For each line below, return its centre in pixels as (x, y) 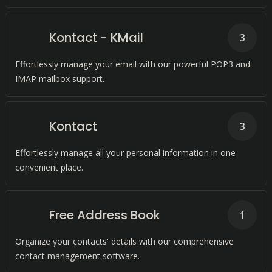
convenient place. (49, 167)
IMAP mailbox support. (60, 79)
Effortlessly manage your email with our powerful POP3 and (133, 64)
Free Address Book (105, 215)
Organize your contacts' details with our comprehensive (124, 241)
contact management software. (77, 256)
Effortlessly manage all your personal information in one (125, 153)
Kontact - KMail (96, 38)
